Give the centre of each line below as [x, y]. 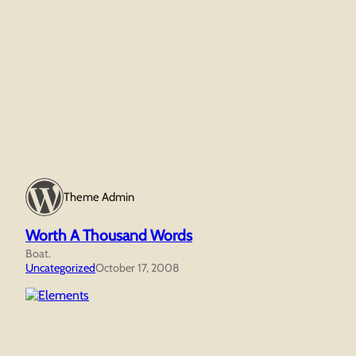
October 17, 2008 [137, 268]
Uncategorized [60, 268]
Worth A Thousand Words [109, 236]
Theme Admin [99, 197]
